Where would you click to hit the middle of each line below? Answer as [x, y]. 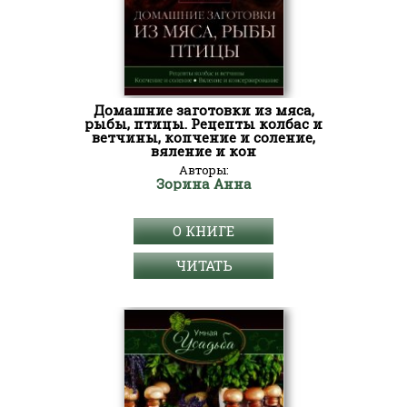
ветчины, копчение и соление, [203, 137]
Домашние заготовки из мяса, [203, 110]
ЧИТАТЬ [203, 265]
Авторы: [203, 170]
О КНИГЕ [203, 231]
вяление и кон [203, 151]
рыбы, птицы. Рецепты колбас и [203, 124]
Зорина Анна [203, 184]
